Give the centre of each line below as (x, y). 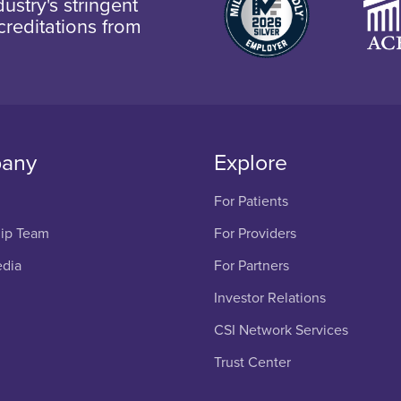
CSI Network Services (281, 331)
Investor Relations (269, 299)
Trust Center (252, 363)
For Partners (251, 266)
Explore (250, 163)
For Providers (255, 234)
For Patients (251, 202)
